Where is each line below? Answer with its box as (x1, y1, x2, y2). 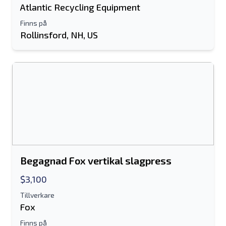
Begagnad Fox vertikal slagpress (20, 154, 172, 166)
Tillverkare (20, 191, 54, 199)
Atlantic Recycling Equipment (20, 2, 140, 13)
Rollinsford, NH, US (20, 29, 98, 40)
